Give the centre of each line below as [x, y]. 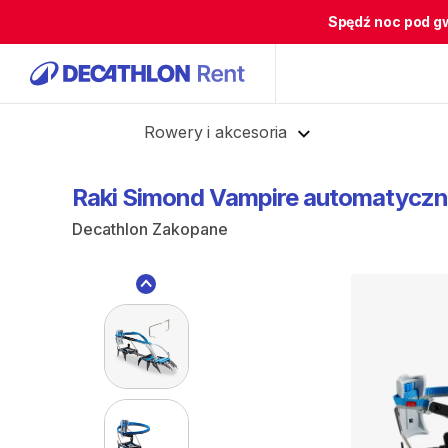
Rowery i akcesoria [216, 132]
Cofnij [73, 129]
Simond [163, 197]
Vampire [253, 197]
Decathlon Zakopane [150, 229]
